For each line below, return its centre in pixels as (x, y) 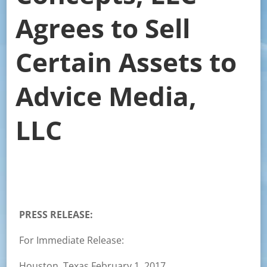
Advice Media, (106, 96)
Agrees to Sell (103, 28)
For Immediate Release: (71, 240)
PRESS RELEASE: (56, 215)
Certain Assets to (126, 62)
